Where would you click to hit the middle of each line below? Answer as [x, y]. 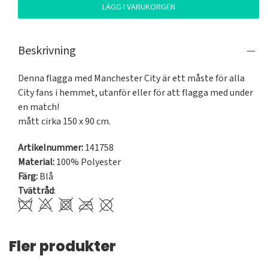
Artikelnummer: [51, 148]
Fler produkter [63, 246]
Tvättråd [36, 191]
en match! [39, 107]
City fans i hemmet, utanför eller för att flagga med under [135, 93]
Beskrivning [47, 51]
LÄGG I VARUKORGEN [138, 7]
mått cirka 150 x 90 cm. [64, 121]
